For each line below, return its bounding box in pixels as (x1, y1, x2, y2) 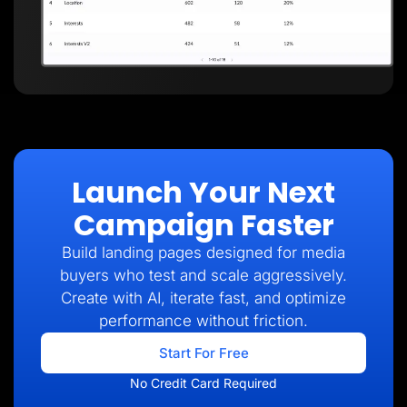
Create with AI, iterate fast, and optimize (61, 288, 346, 307)
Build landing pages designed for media (62, 243, 345, 262)
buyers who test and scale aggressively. (60, 265, 347, 284)
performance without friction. (99, 311, 308, 330)
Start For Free (158, 343, 249, 362)
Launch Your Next (72, 171, 335, 213)
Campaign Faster (73, 203, 334, 245)
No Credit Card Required (130, 374, 277, 391)
